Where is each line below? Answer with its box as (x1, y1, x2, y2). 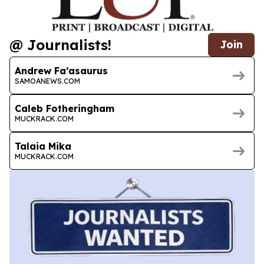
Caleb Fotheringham (15, 102, 114, 114)
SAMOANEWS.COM (15, 76, 80, 85)
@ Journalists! (9, 36, 111, 54)
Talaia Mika (15, 140, 71, 152)
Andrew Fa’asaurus (15, 64, 108, 77)
